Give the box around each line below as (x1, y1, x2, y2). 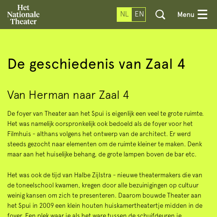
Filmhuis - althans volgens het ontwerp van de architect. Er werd (7, 130, 191, 138)
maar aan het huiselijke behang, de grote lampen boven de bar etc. (7, 151, 197, 158)
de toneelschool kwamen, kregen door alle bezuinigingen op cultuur (7, 181, 199, 189)
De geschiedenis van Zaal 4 (7, 55, 186, 72)
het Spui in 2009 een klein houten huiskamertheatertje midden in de (7, 201, 202, 209)
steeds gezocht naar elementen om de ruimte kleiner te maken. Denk (7, 140, 202, 148)
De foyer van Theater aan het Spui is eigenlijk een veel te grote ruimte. (7, 110, 204, 117)
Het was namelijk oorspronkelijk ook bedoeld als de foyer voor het (7, 120, 193, 127)
